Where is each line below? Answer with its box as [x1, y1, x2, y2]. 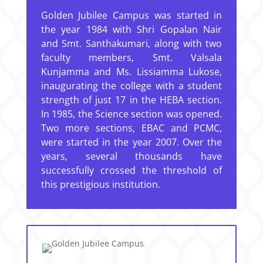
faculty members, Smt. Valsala [41, 51, 222, 64]
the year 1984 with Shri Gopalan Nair [41, 23, 222, 36]
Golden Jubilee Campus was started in [41, 9, 222, 22]
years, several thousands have [41, 150, 222, 163]
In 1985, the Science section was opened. [41, 107, 222, 120]
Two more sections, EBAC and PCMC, [41, 122, 222, 134]
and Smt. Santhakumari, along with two [41, 37, 222, 50]
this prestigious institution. [41, 178, 160, 191]
